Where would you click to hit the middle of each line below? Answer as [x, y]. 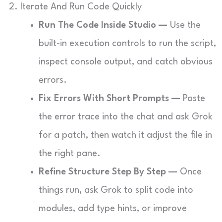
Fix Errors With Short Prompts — [110, 99]
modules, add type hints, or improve [113, 209]
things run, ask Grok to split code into [116, 190]
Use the [184, 25]
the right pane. [70, 154]
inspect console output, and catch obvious [126, 62]
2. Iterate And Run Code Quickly [75, 7]
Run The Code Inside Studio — [103, 25]
